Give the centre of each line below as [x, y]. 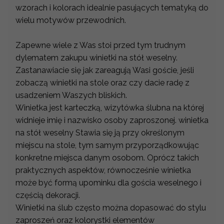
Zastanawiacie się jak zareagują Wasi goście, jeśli [105, 70]
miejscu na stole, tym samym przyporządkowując [107, 145]
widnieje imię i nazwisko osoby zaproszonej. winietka [112, 120]
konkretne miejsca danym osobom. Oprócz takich [107, 157]
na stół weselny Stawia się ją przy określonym [100, 132]
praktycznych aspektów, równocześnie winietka [103, 170]
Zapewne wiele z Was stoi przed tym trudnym [100, 45]
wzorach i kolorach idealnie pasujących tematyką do [112, 7]
